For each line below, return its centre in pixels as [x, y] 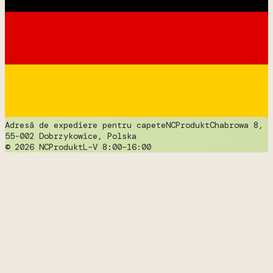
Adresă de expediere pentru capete [85, 125]
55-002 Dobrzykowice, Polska [71, 136]
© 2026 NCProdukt [44, 147]
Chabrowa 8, [236, 125]
